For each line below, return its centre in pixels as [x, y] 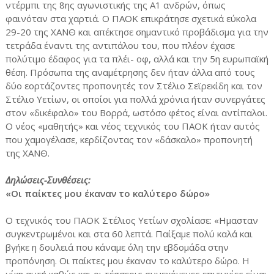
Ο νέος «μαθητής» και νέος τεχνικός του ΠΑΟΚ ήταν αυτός [132, 126]
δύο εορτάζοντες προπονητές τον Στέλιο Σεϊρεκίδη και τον [134, 86]
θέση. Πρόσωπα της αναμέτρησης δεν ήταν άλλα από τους [130, 72]
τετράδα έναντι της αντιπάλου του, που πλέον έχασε [120, 45]
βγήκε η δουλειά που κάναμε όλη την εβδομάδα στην [117, 247]
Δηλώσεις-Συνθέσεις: [48, 180]
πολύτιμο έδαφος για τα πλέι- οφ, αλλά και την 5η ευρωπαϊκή [137, 59]
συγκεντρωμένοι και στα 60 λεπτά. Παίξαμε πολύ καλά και [129, 234]
